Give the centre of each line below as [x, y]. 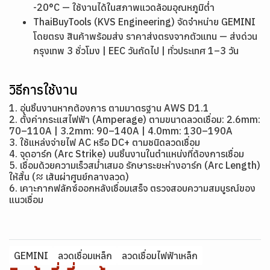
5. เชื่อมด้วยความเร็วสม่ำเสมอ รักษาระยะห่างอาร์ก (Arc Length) [135, 165]
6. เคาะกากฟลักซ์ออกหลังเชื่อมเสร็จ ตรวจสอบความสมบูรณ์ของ [132, 188]
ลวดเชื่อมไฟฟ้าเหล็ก [160, 256]
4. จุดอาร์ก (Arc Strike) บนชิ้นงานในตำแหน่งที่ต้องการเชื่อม [127, 154]
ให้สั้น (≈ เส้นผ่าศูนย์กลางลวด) [69, 177]
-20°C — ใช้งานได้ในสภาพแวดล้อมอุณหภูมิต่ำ [124, 7]
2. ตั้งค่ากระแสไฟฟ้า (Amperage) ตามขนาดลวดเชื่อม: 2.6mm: [135, 119]
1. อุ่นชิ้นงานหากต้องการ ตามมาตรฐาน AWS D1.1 [109, 108]
